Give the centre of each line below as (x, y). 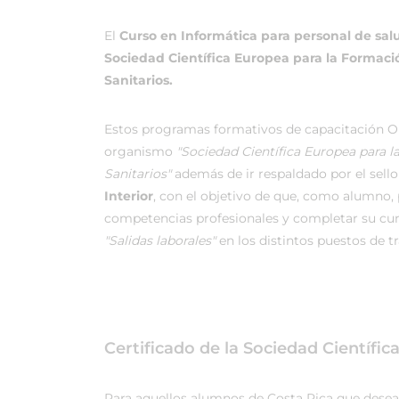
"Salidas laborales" (160, 240)
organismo (140, 151)
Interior (129, 196)
